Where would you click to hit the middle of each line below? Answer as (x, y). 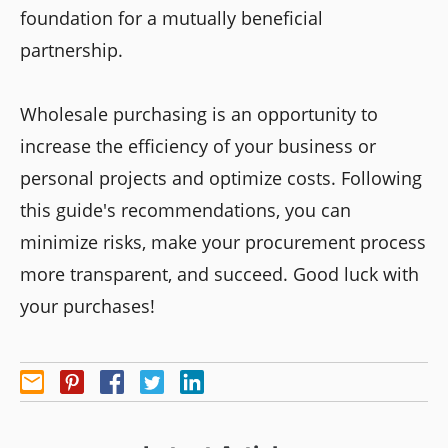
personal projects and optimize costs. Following (221, 177)
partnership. (71, 49)
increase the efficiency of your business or (198, 145)
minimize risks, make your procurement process (223, 241)
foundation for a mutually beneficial (171, 17)
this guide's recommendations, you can (185, 209)
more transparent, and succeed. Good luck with (219, 273)
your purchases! (87, 305)
